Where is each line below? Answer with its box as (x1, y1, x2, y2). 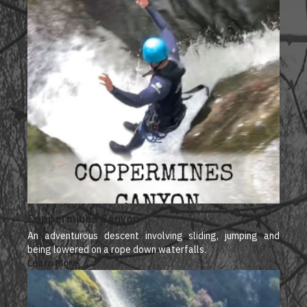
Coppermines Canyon (27, 212, 139, 226)
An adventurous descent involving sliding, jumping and (27, 230, 280, 243)
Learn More (27, 257, 78, 270)
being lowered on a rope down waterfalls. (27, 243, 206, 256)
